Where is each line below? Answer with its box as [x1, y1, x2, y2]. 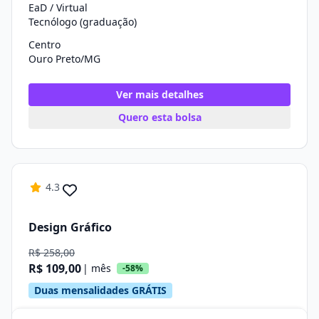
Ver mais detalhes [115, 88, 204, 101]
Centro [28, 38, 61, 51]
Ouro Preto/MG [28, 52, 100, 66]
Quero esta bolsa [117, 110, 202, 124]
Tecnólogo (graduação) [28, 15, 137, 28]
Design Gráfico [28, 219, 112, 235]
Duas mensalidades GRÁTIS [34, 283, 167, 297]
